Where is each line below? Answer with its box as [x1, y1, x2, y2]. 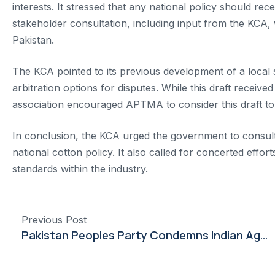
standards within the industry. [12, 162, 148, 175]
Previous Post [21, 213, 87, 226]
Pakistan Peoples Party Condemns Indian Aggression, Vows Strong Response [260, 227, 268, 242]
